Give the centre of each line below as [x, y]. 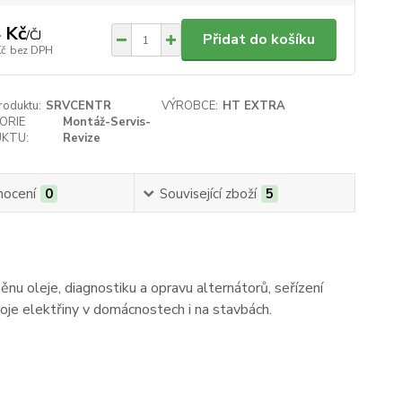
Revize [82, 138]
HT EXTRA [254, 106]
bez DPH [31, 50]
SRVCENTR [78, 106]
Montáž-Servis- [107, 122]
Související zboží [208, 194]
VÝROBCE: [190, 106]
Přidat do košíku [258, 39]
